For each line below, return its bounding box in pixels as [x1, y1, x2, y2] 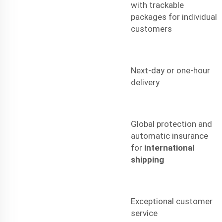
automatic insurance [131, 130, 208, 141]
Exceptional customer [131, 196, 213, 206]
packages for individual [131, 11, 217, 22]
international [144, 142, 194, 153]
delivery [131, 77, 160, 87]
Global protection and [131, 118, 212, 129]
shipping [131, 154, 164, 165]
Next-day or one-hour [131, 65, 210, 75]
